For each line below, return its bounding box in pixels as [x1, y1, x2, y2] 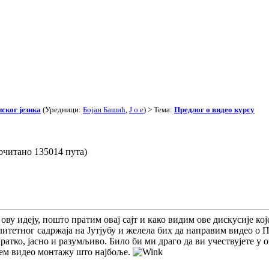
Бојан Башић [83, 104, 125, 114]
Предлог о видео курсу [174, 104, 255, 114]
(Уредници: [41, 104, 83, 114]
